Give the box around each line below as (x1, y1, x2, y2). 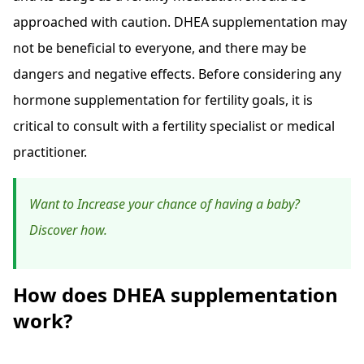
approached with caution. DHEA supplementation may (13, 13, 347, 32)
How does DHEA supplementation (13, 281, 338, 309)
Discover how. (29, 221, 107, 240)
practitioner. (13, 143, 87, 162)
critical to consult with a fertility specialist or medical (13, 117, 335, 136)
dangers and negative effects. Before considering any (13, 65, 341, 84)
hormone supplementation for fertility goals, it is (13, 91, 313, 110)
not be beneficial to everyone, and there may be (13, 39, 306, 58)
